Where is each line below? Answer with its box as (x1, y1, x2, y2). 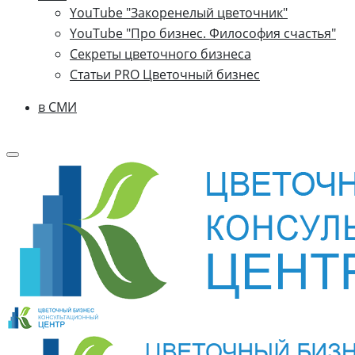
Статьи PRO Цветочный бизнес (70, 66, 260, 83)
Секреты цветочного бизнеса (70, 45, 251, 63)
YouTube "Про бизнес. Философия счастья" (70, 25, 336, 42)
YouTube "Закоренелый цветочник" (70, 4, 288, 21)
